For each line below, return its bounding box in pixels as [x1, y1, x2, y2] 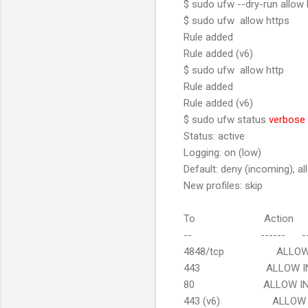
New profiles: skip [184, 179, 263, 192]
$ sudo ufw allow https [184, 14, 289, 27]
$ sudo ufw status [184, 113, 269, 126]
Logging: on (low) [184, 146, 261, 159]
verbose [269, 113, 305, 126]
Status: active [184, 129, 245, 142]
